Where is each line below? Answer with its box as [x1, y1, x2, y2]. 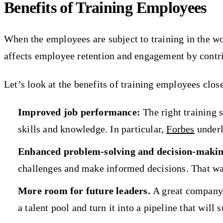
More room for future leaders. [18, 185, 153, 196]
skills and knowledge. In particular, [18, 123, 167, 134]
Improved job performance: [18, 106, 140, 117]
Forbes [166, 123, 195, 134]
